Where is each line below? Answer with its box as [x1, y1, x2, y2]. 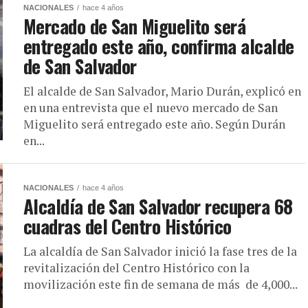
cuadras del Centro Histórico [23, 212, 232, 241]
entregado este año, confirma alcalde [23, 32, 294, 60]
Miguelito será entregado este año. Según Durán [23, 116, 285, 133]
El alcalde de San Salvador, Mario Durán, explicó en [23, 83, 301, 100]
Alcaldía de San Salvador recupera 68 [23, 192, 293, 221]
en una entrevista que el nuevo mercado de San [23, 100, 278, 116]
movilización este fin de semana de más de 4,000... [23, 276, 298, 293]
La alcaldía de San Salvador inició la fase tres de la [23, 243, 297, 260]
